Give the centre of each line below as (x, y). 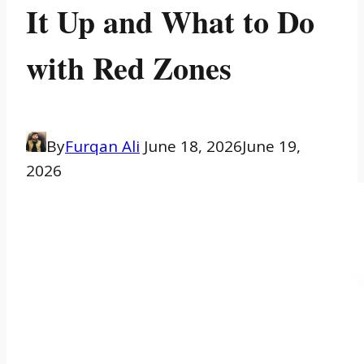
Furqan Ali (102, 147)
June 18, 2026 (193, 147)
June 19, (271, 147)
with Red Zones (129, 67)
